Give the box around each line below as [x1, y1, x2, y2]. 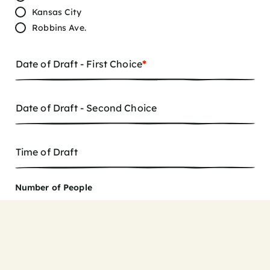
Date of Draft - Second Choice [15, 102, 157, 115]
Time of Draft [15, 146, 78, 159]
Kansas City [32, 6, 81, 17]
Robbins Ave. [32, 22, 86, 33]
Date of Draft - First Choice [15, 58, 143, 71]
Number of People [14, 181, 92, 193]
